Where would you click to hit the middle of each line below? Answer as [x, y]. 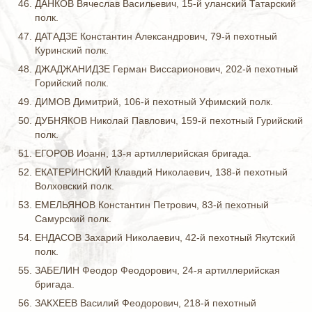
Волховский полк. [75, 186]
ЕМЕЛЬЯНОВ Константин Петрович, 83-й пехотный [152, 205]
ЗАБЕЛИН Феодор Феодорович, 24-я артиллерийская [157, 270]
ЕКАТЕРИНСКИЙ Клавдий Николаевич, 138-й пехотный [161, 172]
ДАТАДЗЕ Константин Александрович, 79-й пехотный [156, 36]
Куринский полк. [72, 50]
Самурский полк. [73, 219]
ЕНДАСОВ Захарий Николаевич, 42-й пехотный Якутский [165, 237]
